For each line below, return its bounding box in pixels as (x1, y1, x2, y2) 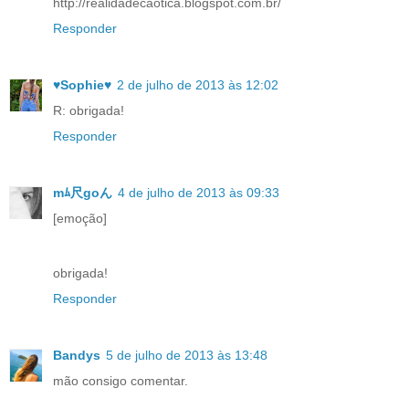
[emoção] (53, 210, 107, 225)
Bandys (53, 347, 100, 362)
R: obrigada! (53, 102, 124, 118)
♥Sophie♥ (53, 77, 111, 92)
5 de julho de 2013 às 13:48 (106, 347, 267, 362)
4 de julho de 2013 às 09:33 (118, 184, 279, 200)
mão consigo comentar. (53, 372, 188, 388)
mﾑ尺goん (53, 184, 112, 200)
